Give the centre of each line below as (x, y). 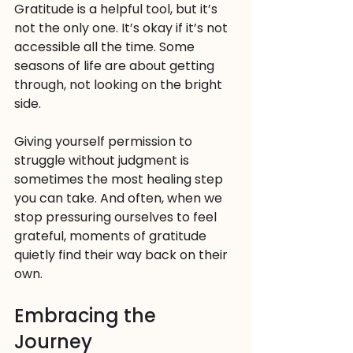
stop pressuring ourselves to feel (117, 217)
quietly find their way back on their (123, 255)
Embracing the (87, 316)
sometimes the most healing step (120, 179)
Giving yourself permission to (105, 141)
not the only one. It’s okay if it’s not (123, 28)
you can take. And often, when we (120, 198)
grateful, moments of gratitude (112, 236)
